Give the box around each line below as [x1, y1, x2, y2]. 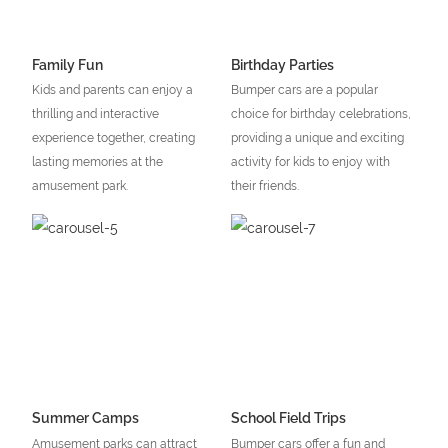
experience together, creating [31, 131, 195, 146]
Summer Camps [31, 410, 139, 427]
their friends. [230, 179, 299, 194]
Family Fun [31, 56, 103, 73]
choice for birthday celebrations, [230, 107, 411, 122]
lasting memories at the [31, 155, 163, 170]
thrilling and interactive [31, 107, 159, 122]
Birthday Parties [230, 56, 334, 73]
